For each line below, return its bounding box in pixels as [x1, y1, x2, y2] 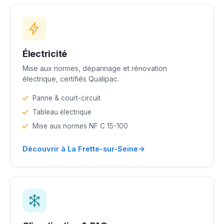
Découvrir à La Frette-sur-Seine [22, 144, 138, 153]
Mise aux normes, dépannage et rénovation [22, 63, 167, 72]
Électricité [22, 48, 67, 59]
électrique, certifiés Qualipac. [22, 74, 119, 83]
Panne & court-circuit [32, 93, 100, 102]
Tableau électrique [32, 107, 91, 116]
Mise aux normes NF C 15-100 [32, 121, 128, 130]
